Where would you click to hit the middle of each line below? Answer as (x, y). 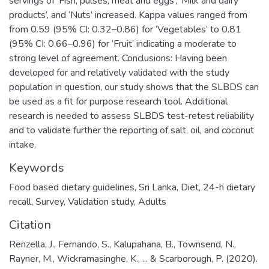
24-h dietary (229, 187)
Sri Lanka (158, 187)
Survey (50, 201)
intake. (23, 144)
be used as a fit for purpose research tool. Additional (118, 101)
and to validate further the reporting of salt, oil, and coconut (131, 130)
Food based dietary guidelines (72, 187)
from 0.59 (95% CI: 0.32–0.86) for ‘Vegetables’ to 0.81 (125, 29)
